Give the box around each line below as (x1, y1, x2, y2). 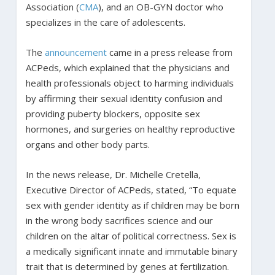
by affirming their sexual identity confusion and (25, 91, 222, 104)
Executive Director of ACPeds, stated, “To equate (25, 183, 236, 196)
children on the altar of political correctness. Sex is (25, 229, 236, 242)
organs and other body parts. (25, 137, 152, 150)
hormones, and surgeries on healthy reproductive (25, 122, 235, 135)
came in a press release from (106, 45, 233, 58)
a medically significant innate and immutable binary (25, 244, 238, 257)
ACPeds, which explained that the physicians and (25, 61, 230, 74)
